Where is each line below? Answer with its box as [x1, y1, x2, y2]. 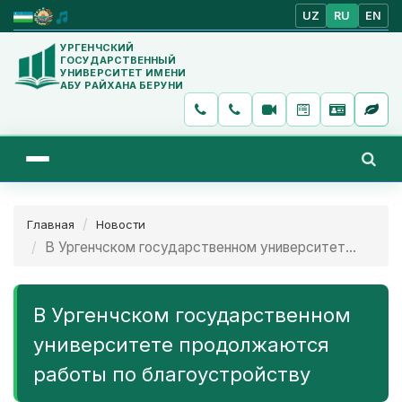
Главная [27, 216, 74, 232]
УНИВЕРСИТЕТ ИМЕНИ [60, 66, 186, 79]
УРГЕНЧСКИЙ [60, 40, 135, 54]
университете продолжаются [33, 332, 329, 356]
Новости [96, 216, 145, 232]
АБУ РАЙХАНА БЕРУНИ [60, 78, 183, 92]
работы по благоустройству [33, 362, 310, 386]
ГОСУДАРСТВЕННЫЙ [60, 53, 176, 66]
